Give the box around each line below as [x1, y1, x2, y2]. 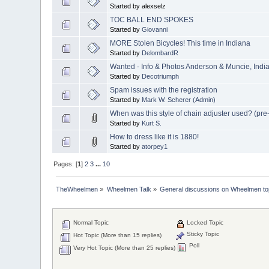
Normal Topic [71, 219, 109, 226]
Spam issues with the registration [110, 85, 218, 94]
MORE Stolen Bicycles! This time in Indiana [110, 38, 251, 47]
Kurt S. [142, 119, 162, 127]
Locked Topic [185, 219, 224, 226]
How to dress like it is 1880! [110, 132, 199, 141]
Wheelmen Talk [106, 185, 151, 193]
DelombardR [142, 49, 179, 56]
